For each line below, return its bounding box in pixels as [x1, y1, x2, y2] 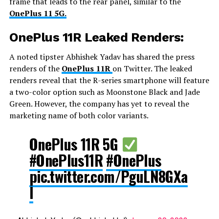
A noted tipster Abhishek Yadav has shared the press [9, 51, 195, 62]
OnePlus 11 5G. [9, 8, 66, 19]
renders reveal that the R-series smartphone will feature [9, 75, 209, 86]
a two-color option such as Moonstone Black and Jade [9, 87, 200, 97]
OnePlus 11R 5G [29, 133, 122, 155]
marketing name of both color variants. [9, 110, 149, 121]
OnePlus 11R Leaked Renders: [9, 30, 184, 44]
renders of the [9, 63, 62, 74]
